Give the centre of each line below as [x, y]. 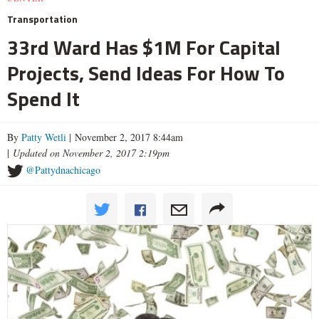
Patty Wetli [44, 137]
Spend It [43, 98]
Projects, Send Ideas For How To [146, 73]
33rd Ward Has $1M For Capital [144, 47]
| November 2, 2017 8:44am [125, 137]
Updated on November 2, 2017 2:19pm [91, 152]
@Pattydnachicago [63, 169]
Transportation [42, 19]
